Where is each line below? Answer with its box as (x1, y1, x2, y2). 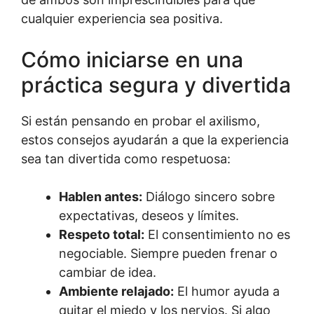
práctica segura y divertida (21, 71, 291, 97)
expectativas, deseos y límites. (59, 207, 239, 223)
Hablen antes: (59, 189, 142, 204)
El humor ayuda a (174, 283, 280, 299)
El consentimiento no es (144, 226, 290, 242)
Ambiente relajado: (59, 283, 174, 299)
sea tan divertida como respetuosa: (21, 151, 231, 166)
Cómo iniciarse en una (21, 46, 243, 72)
